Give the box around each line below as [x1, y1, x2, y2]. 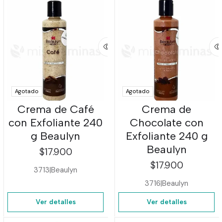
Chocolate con [129, 116, 204, 130]
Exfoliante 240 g [125, 129, 208, 143]
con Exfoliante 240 [8, 116, 103, 130]
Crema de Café [17, 103, 94, 116]
